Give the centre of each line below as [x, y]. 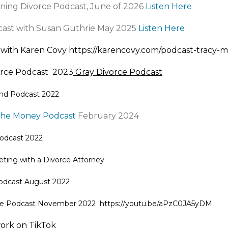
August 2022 [46, 182]
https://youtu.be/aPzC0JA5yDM [156, 204]
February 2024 [107, 116]
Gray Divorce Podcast [119, 72]
